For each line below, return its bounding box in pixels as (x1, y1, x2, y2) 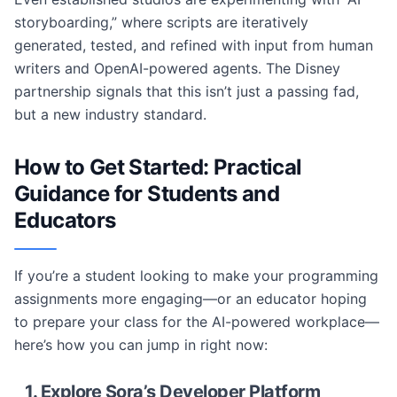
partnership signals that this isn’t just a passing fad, (14, 82, 359, 100)
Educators (14, 207, 116, 233)
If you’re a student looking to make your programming (14, 267, 378, 284)
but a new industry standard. (14, 105, 206, 123)
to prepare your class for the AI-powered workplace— (14, 313, 379, 331)
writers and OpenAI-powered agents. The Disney (14, 59, 340, 77)
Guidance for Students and (14, 181, 279, 206)
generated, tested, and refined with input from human (14, 36, 373, 54)
